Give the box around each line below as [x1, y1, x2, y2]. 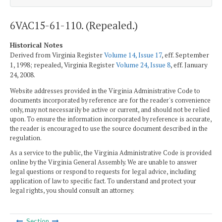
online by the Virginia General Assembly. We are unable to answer [10, 158, 197, 166]
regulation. [10, 134, 42, 143]
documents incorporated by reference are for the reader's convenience [10, 96, 211, 105]
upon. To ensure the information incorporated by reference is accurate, [10, 115, 212, 124]
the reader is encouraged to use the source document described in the [10, 124, 208, 133]
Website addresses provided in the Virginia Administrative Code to [10, 87, 200, 96]
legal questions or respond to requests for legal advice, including [10, 167, 196, 176]
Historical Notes [10, 40, 63, 50]
